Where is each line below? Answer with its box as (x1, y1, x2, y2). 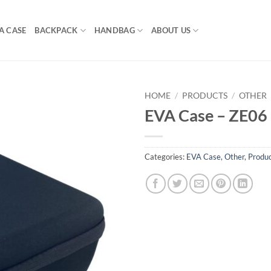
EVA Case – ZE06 (145, 105, 267, 125)
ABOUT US (151, 25, 191, 35)
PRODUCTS (182, 91, 228, 100)
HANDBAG (94, 25, 135, 35)
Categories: (145, 151, 186, 162)
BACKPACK (34, 25, 78, 35)
